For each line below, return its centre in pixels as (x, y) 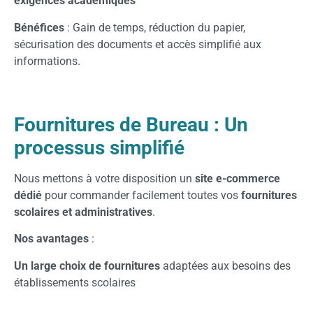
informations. (47, 61)
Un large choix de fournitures (87, 265)
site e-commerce (238, 178)
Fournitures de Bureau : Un (131, 124)
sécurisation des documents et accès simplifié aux (138, 44)
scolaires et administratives (83, 212)
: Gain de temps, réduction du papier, (155, 27)
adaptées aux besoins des (225, 265)
